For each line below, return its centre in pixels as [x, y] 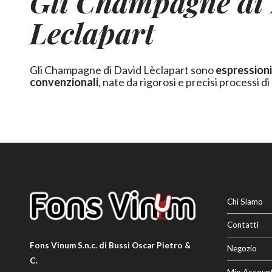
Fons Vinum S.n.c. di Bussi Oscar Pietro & [110, 245]
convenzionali [64, 82]
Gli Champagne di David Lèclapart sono [123, 70]
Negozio [242, 249]
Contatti [243, 225]
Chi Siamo [245, 201]
